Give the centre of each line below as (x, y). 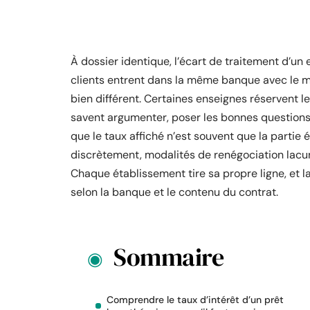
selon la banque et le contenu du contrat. (174, 192)
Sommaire (168, 257)
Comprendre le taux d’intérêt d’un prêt (195, 300)
